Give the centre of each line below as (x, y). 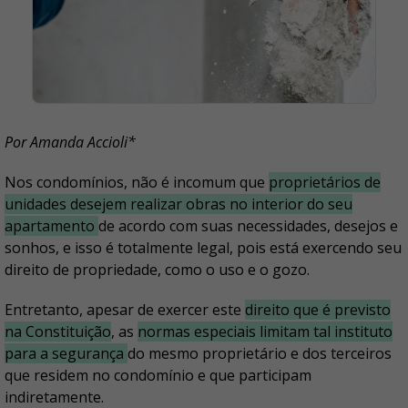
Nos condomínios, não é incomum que (137, 183)
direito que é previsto (318, 310)
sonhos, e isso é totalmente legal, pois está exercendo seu (203, 248)
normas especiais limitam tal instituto (265, 332)
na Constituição (58, 332)
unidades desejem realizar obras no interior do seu (178, 204)
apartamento (51, 226)
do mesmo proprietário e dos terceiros (260, 354)
